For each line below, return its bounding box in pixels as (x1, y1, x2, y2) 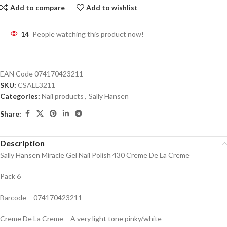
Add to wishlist (86, 3, 138, 12)
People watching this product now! (32, 30, 144, 39)
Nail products (42, 92, 84, 100)
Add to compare (10, 3, 65, 12)
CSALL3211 (18, 81, 55, 89)
